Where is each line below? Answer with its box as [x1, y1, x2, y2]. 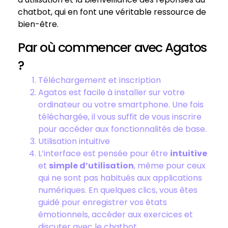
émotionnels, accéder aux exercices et [38, 209, 193, 220]
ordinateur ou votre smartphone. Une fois [38, 99, 204, 110]
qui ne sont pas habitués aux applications [38, 172, 202, 184]
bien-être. [18, 18, 59, 30]
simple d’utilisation [49, 160, 134, 172]
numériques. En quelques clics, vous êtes [38, 184, 197, 196]
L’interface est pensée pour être [38, 148, 170, 159]
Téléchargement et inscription [38, 74, 161, 86]
